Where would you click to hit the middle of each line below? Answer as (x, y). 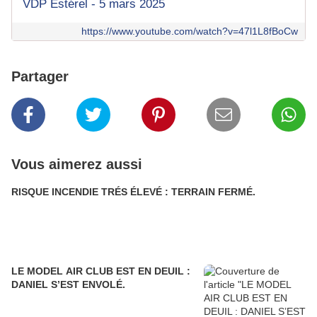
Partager (40, 77)
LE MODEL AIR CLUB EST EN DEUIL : (75, 271)
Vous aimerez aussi (77, 165)
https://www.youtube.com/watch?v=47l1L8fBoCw (190, 31)
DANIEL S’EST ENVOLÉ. (68, 285)
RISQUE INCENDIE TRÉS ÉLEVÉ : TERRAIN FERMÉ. (213, 192)
